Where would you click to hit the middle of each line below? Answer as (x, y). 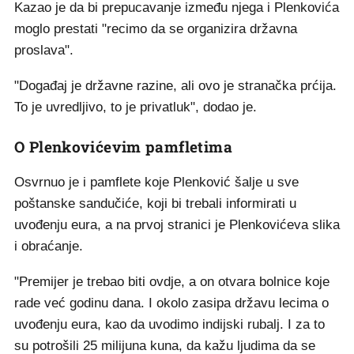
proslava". (46, 51)
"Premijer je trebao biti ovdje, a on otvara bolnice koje (172, 282)
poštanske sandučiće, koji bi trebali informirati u (155, 204)
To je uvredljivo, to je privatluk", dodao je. (139, 107)
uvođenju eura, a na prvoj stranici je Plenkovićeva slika (177, 225)
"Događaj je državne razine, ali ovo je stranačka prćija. (175, 86)
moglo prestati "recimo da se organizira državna (156, 29)
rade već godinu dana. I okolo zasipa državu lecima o (171, 303)
